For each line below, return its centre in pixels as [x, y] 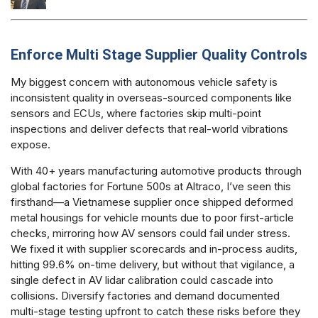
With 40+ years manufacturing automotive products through [156, 170]
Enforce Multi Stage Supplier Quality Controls [159, 55]
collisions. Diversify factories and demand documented [145, 295]
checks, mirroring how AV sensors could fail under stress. [150, 233]
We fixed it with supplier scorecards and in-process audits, [154, 248]
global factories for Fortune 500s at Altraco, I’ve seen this [151, 186]
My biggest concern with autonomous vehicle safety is [144, 82]
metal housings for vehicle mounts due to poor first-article [152, 217]
